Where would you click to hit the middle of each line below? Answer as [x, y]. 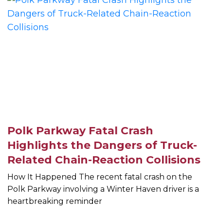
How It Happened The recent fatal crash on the [100, 177]
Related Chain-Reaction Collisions [104, 160]
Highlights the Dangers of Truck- [102, 145]
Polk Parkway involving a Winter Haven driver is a [103, 189]
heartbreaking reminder [55, 201]
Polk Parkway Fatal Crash [80, 131]
